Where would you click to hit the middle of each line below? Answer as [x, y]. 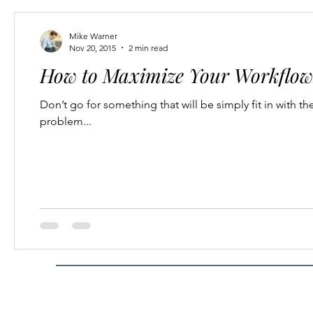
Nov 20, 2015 [93, 48]
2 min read [148, 48]
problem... [66, 121]
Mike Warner [93, 36]
